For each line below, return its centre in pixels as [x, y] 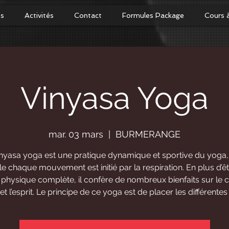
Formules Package [153, 15]
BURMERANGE [148, 134]
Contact [88, 15]
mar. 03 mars [76, 134]
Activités [39, 15]
